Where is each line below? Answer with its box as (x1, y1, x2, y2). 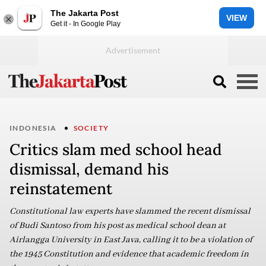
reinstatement (9, 179, 112, 198)
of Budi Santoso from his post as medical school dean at (9, 220, 226, 231)
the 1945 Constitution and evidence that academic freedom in (9, 249, 249, 259)
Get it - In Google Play (50, 19, 121, 28)
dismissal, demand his (9, 159, 169, 179)
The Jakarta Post (50, 8, 119, 18)
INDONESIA (9, 123, 57, 132)
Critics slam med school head (9, 140, 222, 159)
